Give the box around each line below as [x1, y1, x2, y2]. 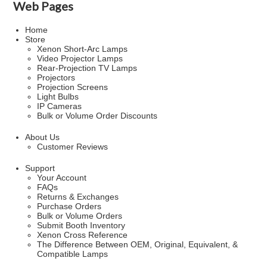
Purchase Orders [37, 201, 102, 211]
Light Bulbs [37, 92, 79, 101]
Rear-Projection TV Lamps [37, 63, 138, 73]
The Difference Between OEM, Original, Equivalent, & [37, 240, 238, 249]
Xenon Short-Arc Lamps [37, 44, 128, 54]
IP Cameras [37, 101, 82, 111]
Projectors [37, 73, 76, 82]
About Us [25, 132, 60, 142]
